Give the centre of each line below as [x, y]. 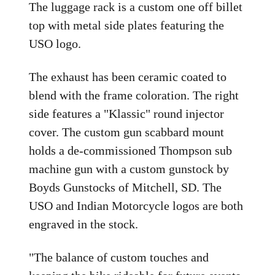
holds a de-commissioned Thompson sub [131, 150]
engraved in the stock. [84, 224]
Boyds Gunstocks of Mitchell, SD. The [126, 187]
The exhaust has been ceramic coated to [128, 77]
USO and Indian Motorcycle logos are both [136, 206]
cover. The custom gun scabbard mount [127, 132]
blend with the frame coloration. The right [134, 95]
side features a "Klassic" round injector [127, 114]
